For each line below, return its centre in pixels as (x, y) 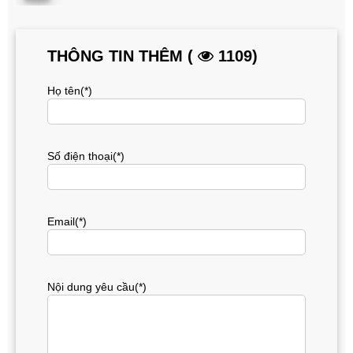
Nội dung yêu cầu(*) (97, 287)
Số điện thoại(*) (86, 156)
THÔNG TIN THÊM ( (123, 56)
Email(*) (67, 222)
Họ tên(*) (70, 91)
